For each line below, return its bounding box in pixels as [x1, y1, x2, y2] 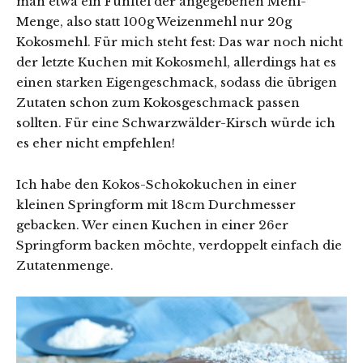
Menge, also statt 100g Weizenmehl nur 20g [16, 14, 292, 30]
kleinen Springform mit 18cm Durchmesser [16, 197, 296, 213]
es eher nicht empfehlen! [16, 135, 175, 152]
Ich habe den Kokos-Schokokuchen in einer [16, 177, 297, 193]
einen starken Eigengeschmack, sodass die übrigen [16, 75, 337, 91]
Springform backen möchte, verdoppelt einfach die [16, 237, 342, 254]
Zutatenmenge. [16, 258, 113, 274]
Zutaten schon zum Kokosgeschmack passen [16, 95, 300, 111]
